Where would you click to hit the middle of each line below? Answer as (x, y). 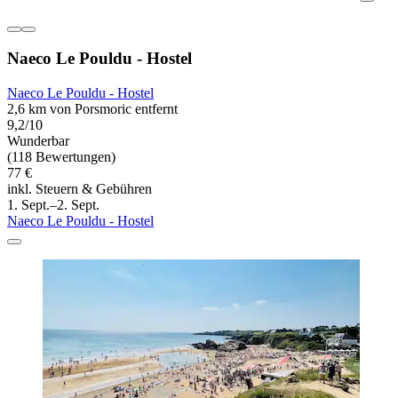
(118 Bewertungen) (61, 157)
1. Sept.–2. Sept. (53, 205)
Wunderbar (38, 141)
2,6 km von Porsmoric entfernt (92, 109)
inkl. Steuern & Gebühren (80, 189)
